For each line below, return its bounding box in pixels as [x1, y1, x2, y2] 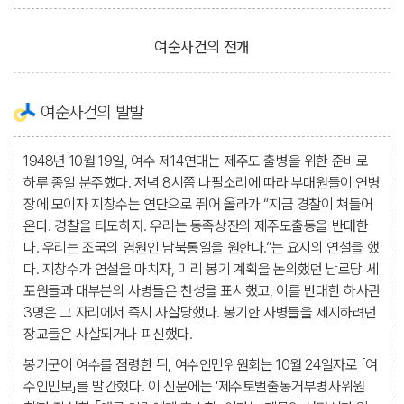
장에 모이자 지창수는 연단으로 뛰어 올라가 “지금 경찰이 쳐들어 [23, 196, 374, 213]
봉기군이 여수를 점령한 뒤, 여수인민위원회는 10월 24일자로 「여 [23, 356, 378, 373]
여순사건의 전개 [154, 38, 250, 56]
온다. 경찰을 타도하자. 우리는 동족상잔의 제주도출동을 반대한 [23, 217, 369, 234]
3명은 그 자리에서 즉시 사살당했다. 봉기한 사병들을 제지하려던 [23, 304, 378, 321]
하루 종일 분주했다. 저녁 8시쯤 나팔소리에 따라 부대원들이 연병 [23, 174, 381, 191]
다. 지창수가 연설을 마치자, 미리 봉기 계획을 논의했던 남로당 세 [23, 261, 379, 278]
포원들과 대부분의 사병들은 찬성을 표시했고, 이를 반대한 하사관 [23, 282, 381, 299]
